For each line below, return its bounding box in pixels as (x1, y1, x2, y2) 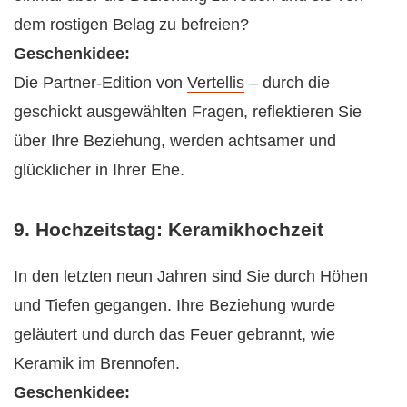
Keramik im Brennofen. (14, 353, 180, 372)
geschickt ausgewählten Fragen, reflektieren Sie (14, 103, 362, 122)
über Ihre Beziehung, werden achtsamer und (14, 132, 336, 151)
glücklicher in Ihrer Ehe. (14, 161, 184, 180)
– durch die (244, 74, 330, 93)
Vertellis (187, 74, 244, 93)
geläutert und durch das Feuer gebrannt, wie (14, 324, 335, 343)
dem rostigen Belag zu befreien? (14, 15, 249, 35)
